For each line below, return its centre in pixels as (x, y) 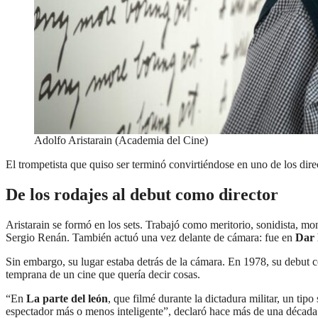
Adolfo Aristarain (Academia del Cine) (121, 140)
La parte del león (66, 298)
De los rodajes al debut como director (142, 194)
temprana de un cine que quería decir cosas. (103, 274)
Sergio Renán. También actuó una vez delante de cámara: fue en (150, 237)
